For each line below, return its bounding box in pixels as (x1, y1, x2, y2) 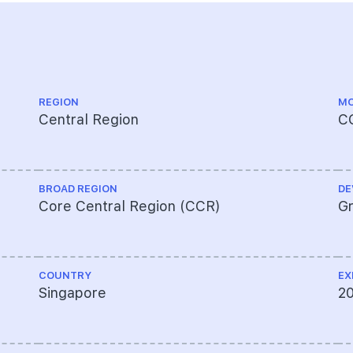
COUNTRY (39, 269, 91, 281)
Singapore (39, 284, 106, 301)
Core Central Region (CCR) (39, 198, 221, 214)
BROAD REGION (39, 183, 117, 195)
